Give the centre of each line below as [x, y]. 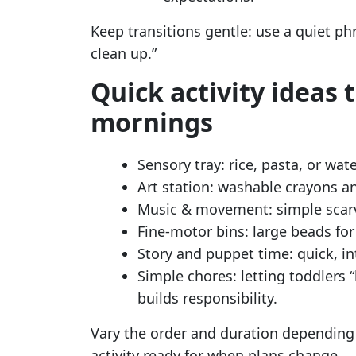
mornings [152, 122]
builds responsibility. [207, 298]
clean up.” [124, 53]
